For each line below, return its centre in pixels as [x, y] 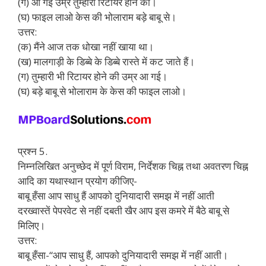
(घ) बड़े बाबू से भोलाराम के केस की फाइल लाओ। [102, 91]
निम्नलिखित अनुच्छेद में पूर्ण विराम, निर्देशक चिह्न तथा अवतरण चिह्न [133, 166]
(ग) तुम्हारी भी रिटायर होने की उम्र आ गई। [93, 77]
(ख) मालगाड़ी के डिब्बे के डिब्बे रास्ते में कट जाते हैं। [106, 62]
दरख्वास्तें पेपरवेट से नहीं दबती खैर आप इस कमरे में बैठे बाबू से [123, 211]
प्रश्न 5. [33, 151]
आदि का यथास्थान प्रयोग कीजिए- [77, 181]
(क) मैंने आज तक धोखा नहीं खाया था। [86, 47]
